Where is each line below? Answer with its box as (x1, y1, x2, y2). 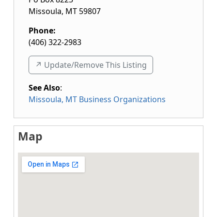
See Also (29, 82, 60, 93)
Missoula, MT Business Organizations (29, 94, 166, 105)
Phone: (29, 25, 56, 36)
